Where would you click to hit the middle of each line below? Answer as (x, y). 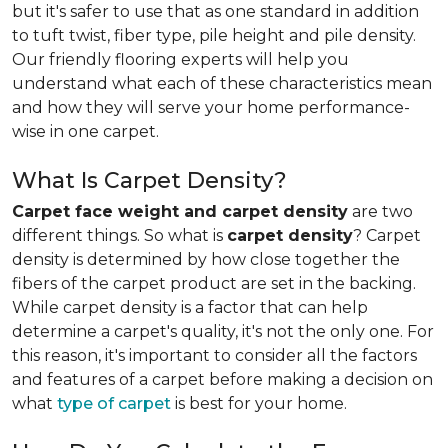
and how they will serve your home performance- (211, 107)
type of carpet (114, 403)
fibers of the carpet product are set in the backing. (214, 283)
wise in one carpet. (85, 131)
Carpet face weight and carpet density (180, 211)
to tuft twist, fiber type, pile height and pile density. (214, 35)
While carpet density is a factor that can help (190, 307)
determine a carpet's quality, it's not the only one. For (223, 331)
